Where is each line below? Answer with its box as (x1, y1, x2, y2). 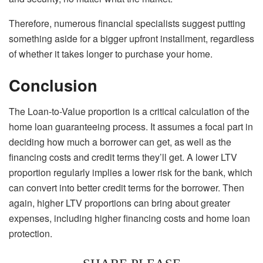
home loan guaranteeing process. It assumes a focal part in (9, 119, 253, 133)
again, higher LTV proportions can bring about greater (9, 195, 230, 210)
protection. (9, 226, 52, 240)
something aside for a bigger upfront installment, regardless (9, 31, 254, 45)
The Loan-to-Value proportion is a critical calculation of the (9, 104, 249, 118)
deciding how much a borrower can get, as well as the (9, 134, 231, 149)
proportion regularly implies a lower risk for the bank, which (9, 165, 252, 179)
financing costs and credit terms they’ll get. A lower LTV (9, 150, 237, 164)
